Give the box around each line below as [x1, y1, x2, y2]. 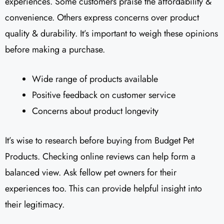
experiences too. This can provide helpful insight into [5, 181, 202, 195]
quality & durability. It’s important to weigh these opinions [5, 26, 218, 40]
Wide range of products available [32, 72, 158, 85]
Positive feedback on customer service [32, 88, 175, 101]
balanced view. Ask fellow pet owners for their [5, 165, 176, 179]
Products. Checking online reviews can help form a [5, 149, 195, 163]
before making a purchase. [5, 42, 105, 56]
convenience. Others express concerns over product [5, 10, 199, 24]
